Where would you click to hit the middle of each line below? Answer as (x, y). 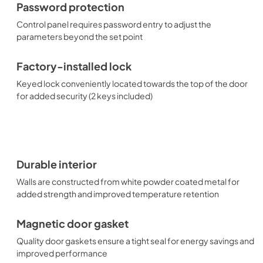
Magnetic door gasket (73, 223)
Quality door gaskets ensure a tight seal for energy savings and (135, 240)
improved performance (62, 253)
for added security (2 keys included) (85, 95)
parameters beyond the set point (80, 36)
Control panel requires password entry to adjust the (114, 24)
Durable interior (57, 164)
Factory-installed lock (74, 66)
